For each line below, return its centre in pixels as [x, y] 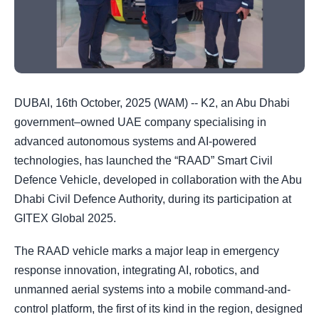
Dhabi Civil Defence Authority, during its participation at [153, 199]
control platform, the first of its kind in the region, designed [158, 309]
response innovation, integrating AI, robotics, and [137, 271]
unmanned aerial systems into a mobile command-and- [152, 290]
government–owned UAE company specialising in [140, 122]
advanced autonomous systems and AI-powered [135, 141]
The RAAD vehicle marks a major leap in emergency [147, 251]
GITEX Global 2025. [65, 218]
